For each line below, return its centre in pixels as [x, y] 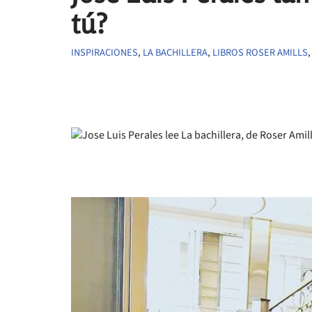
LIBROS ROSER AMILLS [260, 53]
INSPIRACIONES [104, 53]
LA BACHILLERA [175, 53]
